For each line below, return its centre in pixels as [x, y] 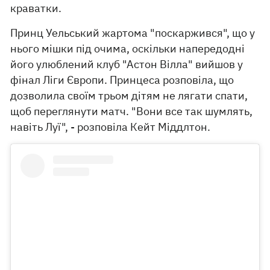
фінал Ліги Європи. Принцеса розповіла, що [122, 80]
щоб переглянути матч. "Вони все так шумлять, [132, 111]
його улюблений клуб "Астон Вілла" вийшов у [127, 64]
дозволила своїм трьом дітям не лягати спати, [129, 96]
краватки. [36, 8]
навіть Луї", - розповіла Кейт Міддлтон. [111, 127]
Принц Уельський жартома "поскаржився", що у [133, 33]
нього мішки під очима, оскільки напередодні [128, 49]
